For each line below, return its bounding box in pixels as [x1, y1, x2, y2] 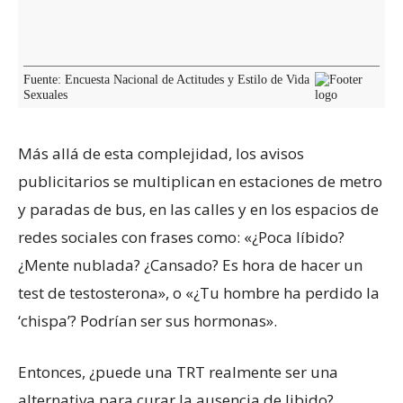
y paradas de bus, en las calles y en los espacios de [18, 198, 379, 219]
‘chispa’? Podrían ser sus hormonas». [18, 309, 277, 331]
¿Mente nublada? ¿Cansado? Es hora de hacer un [18, 254, 363, 275]
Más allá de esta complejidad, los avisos [18, 142, 304, 164]
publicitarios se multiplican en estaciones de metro [18, 170, 382, 192]
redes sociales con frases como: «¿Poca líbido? [18, 226, 345, 247]
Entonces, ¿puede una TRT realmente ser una [18, 361, 338, 382]
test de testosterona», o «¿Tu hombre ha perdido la [18, 282, 380, 303]
